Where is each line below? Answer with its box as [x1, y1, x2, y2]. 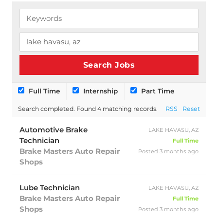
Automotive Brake [19, 125, 88, 134]
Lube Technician [19, 182, 80, 192]
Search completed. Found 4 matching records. [18, 105, 158, 112]
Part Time [139, 87, 175, 95]
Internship [81, 87, 118, 95]
